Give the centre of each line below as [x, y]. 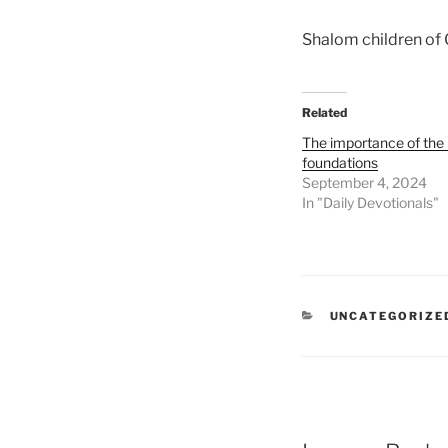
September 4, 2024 [364, 183]
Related [324, 113]
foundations [340, 163]
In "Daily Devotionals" [370, 203]
